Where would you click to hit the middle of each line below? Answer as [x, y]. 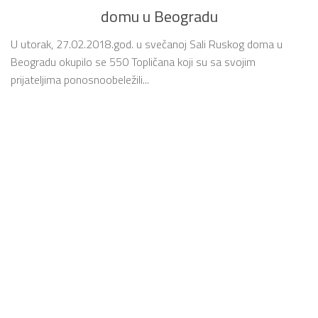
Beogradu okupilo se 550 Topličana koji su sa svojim [133, 62]
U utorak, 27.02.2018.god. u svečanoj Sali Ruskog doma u [147, 44]
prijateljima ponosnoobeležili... [80, 80]
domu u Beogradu [159, 17]
